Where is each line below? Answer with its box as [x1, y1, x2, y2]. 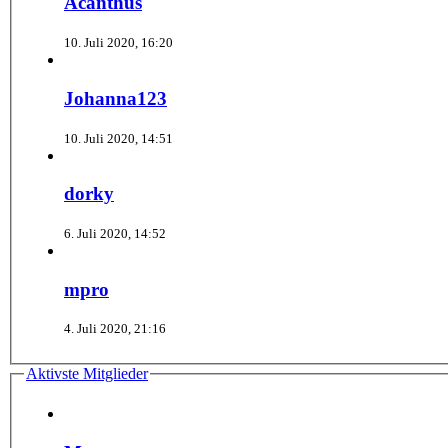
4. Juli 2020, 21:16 [64, 321, 166, 337]
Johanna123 [64, 87, 167, 109]
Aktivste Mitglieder [26, 365, 148, 383]
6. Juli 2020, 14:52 [64, 225, 166, 241]
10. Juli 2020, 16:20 [64, 35, 173, 51]
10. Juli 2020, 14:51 [64, 130, 173, 146]
